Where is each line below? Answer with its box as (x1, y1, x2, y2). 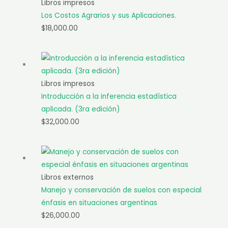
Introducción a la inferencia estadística (41, 92, 177, 102)
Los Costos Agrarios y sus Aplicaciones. (41, 10, 177, 20)
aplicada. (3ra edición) (41, 104, 121, 115)
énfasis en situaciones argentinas (41, 198, 158, 208)
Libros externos (41, 173, 94, 183)
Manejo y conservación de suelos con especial (41, 185, 202, 195)
